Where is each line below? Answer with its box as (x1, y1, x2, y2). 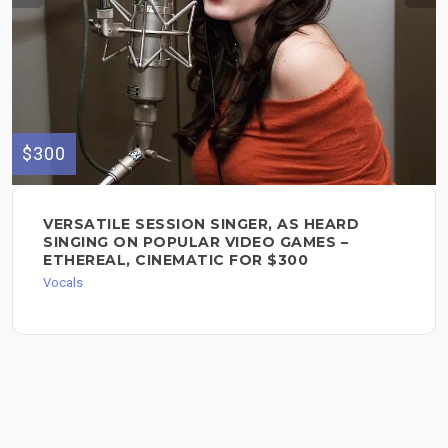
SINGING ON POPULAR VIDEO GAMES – (43, 233, 348, 252)
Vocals (43, 275, 83, 291)
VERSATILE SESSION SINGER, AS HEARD (43, 215, 359, 234)
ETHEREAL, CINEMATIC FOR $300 (43, 251, 308, 270)
